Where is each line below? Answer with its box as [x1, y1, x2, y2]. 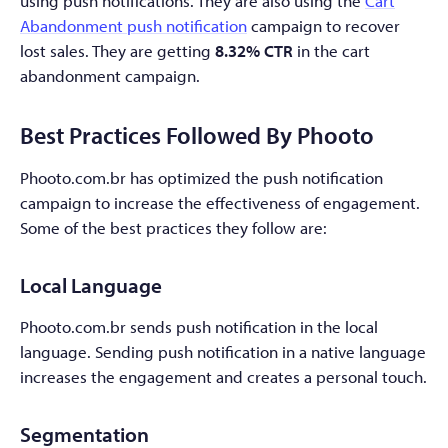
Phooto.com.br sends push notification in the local [20, 316, 378, 338]
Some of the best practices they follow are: [20, 217, 327, 239]
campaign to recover [247, 15, 400, 37]
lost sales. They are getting [20, 40, 215, 62]
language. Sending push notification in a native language [20, 341, 426, 363]
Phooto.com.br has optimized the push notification [20, 167, 383, 189]
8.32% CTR [215, 40, 293, 62]
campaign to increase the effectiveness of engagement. [20, 192, 420, 214]
